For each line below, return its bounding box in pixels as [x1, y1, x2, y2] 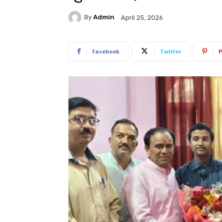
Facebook [92, 47, 119, 55]
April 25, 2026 [121, 13, 163, 21]
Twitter [160, 47, 181, 55]
